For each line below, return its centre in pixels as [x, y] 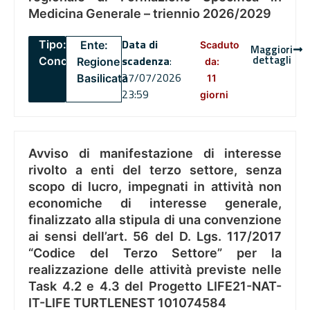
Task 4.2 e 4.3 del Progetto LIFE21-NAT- [155, 286]
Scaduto [219, 45]
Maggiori [272, 50]
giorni [214, 95]
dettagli [272, 60]
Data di [140, 45]
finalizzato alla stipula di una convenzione [155, 220]
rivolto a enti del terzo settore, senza [155, 170]
